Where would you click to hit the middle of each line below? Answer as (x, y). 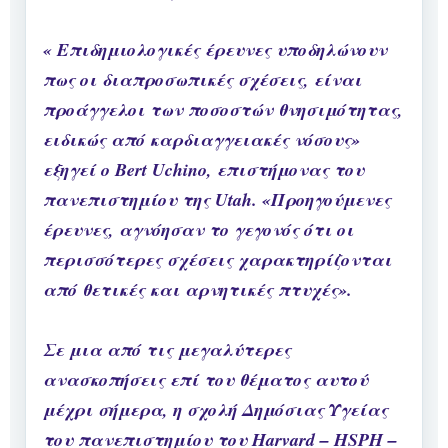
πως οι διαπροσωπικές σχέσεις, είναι (202, 80)
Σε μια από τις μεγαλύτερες (167, 350)
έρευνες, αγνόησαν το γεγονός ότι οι (198, 230)
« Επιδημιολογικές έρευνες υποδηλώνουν (215, 50)
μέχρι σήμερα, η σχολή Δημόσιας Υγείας (215, 410)
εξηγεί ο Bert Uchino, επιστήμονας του (203, 170)
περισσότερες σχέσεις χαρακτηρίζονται (217, 260)
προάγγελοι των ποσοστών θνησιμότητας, (223, 110)
